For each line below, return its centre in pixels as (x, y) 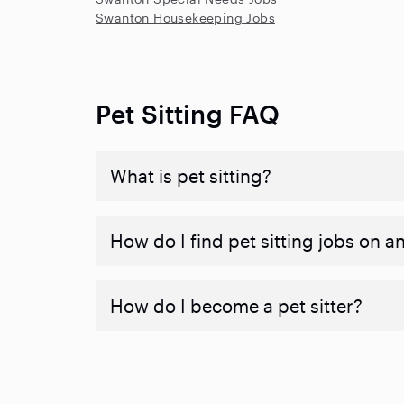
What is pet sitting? (191, 176)
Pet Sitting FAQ (188, 114)
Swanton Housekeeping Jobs (185, 18)
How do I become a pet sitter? (236, 306)
